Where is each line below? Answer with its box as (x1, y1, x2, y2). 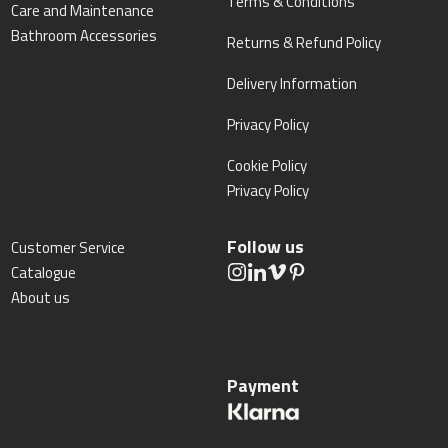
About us (10, 286, 70, 309)
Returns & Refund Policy (227, 31, 382, 54)
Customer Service (10, 236, 125, 259)
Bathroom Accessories (10, 24, 157, 47)
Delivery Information (227, 72, 358, 95)
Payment (227, 372, 300, 399)
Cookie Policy (227, 154, 308, 177)
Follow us (227, 233, 305, 260)
